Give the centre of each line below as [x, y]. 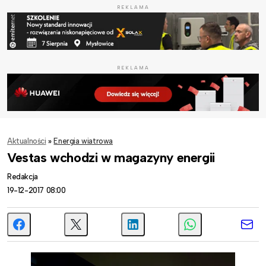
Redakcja [23, 176]
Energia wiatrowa [83, 141]
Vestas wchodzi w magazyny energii [111, 157]
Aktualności [27, 141]
